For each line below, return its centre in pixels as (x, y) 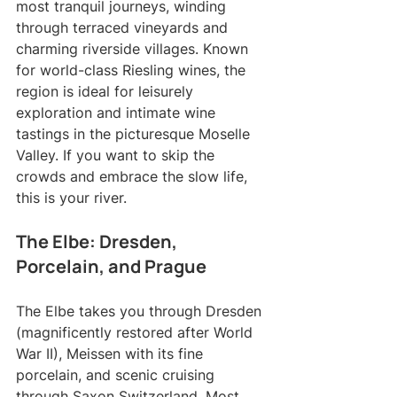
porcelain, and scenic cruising (117, 374)
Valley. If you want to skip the (117, 155)
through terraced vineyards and (124, 27)
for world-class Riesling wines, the (133, 70)
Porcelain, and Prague (111, 266)
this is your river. (71, 197)
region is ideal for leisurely (107, 91)
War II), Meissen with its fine (112, 353)
